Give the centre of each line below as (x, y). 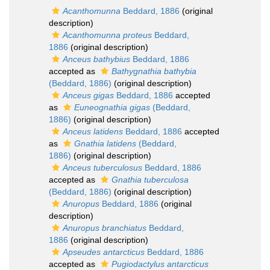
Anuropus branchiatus (105, 228)
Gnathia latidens (105, 143)
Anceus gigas (88, 95)
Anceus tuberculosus (102, 168)
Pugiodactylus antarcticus (160, 264)
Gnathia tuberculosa (150, 180)
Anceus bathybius (96, 59)
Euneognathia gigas (112, 107)
